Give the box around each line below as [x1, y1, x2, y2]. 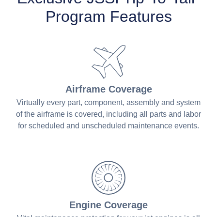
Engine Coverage [69, 199, 148, 210]
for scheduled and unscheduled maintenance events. [18, 121, 199, 130]
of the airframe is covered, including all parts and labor [16, 109, 201, 118]
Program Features [45, 7, 172, 25]
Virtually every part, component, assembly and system [16, 98, 201, 107]
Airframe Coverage [65, 83, 152, 94]
